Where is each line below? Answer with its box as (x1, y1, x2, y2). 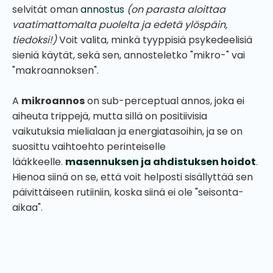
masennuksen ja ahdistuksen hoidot (65, 154, 256, 169)
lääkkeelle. (12, 154, 65, 169)
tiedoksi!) (12, 32, 59, 47)
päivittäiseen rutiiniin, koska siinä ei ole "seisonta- (12, 185, 244, 199)
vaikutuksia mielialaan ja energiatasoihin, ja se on (12, 124, 243, 138)
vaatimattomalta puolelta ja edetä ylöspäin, (12, 17, 227, 32)
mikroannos (21, 93, 85, 108)
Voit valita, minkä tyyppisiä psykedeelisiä (59, 32, 252, 47)
